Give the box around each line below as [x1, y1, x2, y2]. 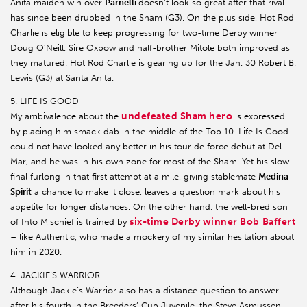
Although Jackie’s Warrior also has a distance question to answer [10, 285, 279, 296]
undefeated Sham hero [121, 110, 233, 123]
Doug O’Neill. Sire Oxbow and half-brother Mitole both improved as [10, 42, 290, 53]
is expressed [232, 111, 286, 122]
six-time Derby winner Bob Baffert [130, 216, 296, 228]
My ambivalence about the [10, 111, 121, 122]
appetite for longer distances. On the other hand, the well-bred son [10, 201, 288, 212]
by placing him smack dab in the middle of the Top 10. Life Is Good [10, 126, 288, 137]
